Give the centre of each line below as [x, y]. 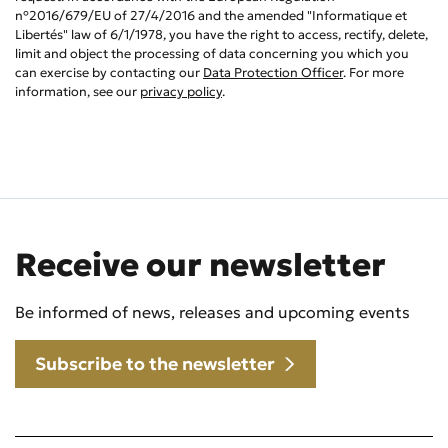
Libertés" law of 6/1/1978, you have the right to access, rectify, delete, [221, 34]
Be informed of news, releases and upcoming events [212, 312]
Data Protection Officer [273, 72]
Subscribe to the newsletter [155, 363]
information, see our [77, 91]
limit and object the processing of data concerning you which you [212, 53]
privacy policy [181, 91]
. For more [373, 72]
